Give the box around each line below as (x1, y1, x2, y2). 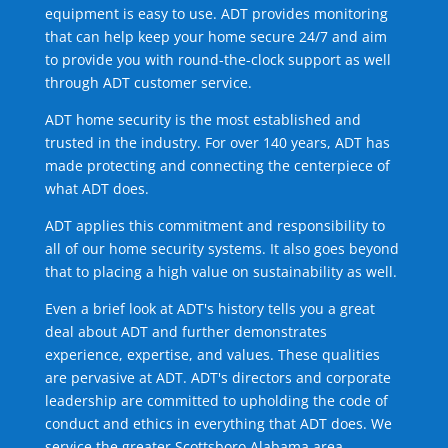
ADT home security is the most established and (44, 110, 361, 130)
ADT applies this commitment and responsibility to (44, 216, 385, 236)
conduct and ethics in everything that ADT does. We (44, 414, 392, 434)
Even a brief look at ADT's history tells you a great (44, 299, 375, 319)
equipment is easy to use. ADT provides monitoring (44, 4, 388, 24)
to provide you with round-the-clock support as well (44, 50, 391, 70)
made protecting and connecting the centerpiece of (44, 156, 390, 176)
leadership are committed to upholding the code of (44, 391, 388, 411)
